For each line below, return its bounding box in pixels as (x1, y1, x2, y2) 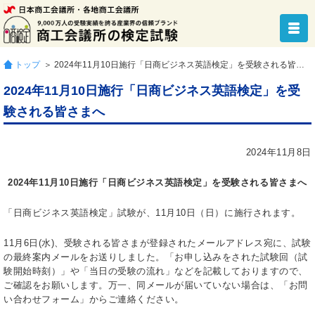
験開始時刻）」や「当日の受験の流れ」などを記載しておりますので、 (4, 266, 308, 276)
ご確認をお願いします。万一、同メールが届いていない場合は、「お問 (4, 280, 308, 290)
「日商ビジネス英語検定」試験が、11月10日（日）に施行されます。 (4, 207, 301, 218)
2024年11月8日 (245, 147, 311, 157)
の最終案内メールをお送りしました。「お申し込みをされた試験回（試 (4, 252, 308, 262)
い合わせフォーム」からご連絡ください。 (4, 294, 184, 304)
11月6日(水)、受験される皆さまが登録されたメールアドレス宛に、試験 (4, 238, 311, 248)
